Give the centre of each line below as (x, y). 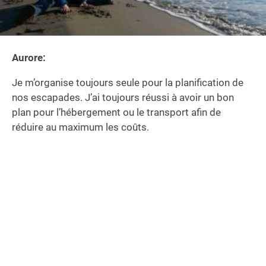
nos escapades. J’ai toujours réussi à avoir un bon (123, 98)
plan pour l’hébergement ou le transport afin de (116, 113)
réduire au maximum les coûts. (80, 127)
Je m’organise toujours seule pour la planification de (128, 83)
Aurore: (29, 58)
